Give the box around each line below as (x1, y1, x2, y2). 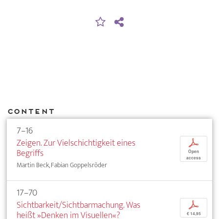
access (186, 155, 201, 161)
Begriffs (17, 146, 44, 161)
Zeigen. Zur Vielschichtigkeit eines (17, 135, 135, 151)
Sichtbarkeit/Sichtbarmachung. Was (17, 197, 140, 213)
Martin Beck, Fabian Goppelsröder (17, 159, 107, 171)
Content (7, 107, 54, 115)
